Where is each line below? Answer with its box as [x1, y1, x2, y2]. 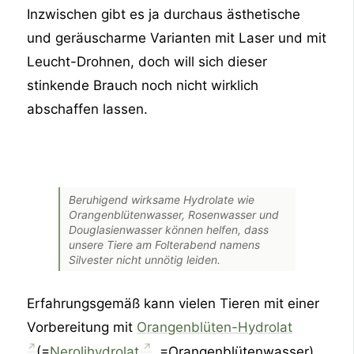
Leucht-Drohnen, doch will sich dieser [27, 53, 268, 70]
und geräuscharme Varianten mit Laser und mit [27, 29, 327, 46]
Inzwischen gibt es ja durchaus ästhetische [27, 6, 301, 22]
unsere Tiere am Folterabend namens [69, 237, 261, 251]
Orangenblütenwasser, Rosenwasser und [69, 207, 280, 221]
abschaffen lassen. [27, 100, 149, 117]
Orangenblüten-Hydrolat [137, 318, 293, 335]
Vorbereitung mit [27, 318, 137, 335]
